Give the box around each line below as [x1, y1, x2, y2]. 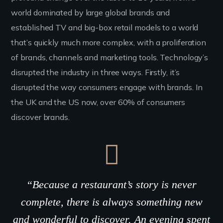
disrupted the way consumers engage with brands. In [11, 82, 203, 92]
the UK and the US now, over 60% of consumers [11, 97, 186, 107]
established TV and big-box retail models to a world [11, 22, 199, 32]
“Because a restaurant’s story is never [26, 178, 197, 191]
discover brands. [11, 112, 70, 122]
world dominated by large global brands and [11, 7, 170, 17]
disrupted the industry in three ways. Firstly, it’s [11, 67, 180, 77]
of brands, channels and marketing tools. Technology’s [11, 52, 209, 62]
